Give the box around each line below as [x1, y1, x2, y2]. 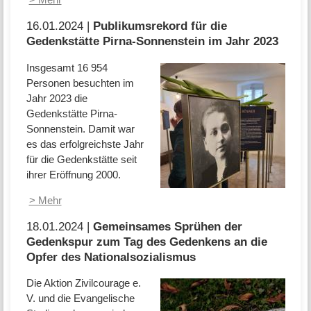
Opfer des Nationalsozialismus [26, 250, 196, 263]
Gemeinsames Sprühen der [92, 219, 242, 233]
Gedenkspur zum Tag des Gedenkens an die [26, 235, 267, 248]
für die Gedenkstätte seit [26, 153, 137, 165]
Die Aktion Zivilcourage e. [26, 277, 141, 289]
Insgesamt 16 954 [26, 61, 108, 74]
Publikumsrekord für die [92, 19, 227, 33]
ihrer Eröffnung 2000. [26, 168, 121, 180]
